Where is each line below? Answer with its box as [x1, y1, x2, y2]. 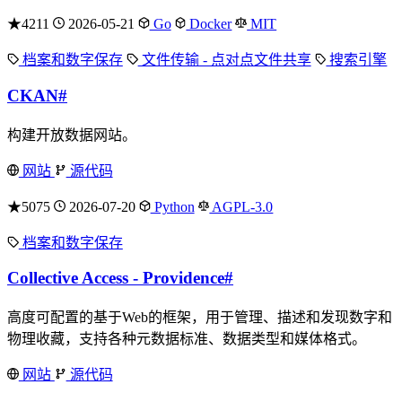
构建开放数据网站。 [7, 127, 136, 143]
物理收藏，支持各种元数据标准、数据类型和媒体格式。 [7, 331, 366, 347]
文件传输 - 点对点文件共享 [137, 52, 311, 68]
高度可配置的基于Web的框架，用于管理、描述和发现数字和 [7, 310, 392, 326]
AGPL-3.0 [209, 198, 274, 214]
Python [150, 198, 195, 214]
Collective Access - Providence [7, 268, 224, 288]
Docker [186, 16, 232, 32]
